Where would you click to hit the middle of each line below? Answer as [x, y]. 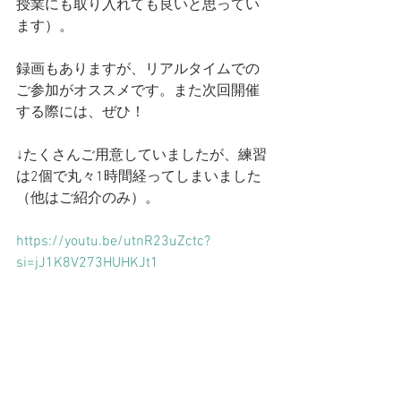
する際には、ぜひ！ [81, 113]
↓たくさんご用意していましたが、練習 [141, 156]
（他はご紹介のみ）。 [88, 199]
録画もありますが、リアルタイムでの [138, 70]
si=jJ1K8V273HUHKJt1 [87, 263]
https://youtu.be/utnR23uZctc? [113, 242]
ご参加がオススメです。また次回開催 [138, 91]
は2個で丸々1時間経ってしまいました [139, 177]
